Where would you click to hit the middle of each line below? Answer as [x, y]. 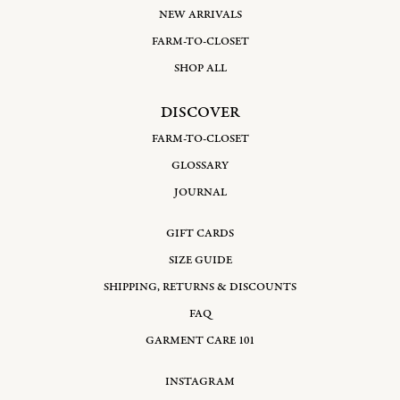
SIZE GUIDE [200, 260]
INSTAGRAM [200, 382]
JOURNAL [200, 192]
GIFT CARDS [200, 233]
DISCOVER [200, 112]
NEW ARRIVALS [200, 15]
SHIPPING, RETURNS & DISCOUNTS [200, 287]
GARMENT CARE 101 [200, 341]
